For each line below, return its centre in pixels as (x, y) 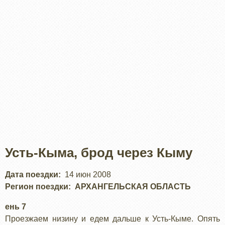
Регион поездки (37, 186)
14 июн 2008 (88, 174)
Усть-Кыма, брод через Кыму (99, 152)
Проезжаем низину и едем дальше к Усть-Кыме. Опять (113, 218)
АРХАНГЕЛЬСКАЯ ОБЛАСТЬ (133, 186)
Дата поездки (32, 174)
